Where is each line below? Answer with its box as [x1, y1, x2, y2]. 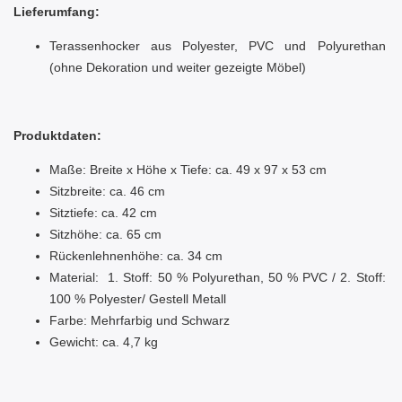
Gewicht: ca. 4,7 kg [49, 335, 158, 350]
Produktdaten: [13, 128, 101, 144]
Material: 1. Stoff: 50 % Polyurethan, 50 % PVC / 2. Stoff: [49, 270, 386, 285]
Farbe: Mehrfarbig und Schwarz [49, 313, 230, 328]
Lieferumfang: [13, 4, 100, 20]
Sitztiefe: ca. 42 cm [49, 205, 157, 221]
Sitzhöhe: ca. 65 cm [49, 227, 162, 242]
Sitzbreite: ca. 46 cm [49, 184, 165, 199]
